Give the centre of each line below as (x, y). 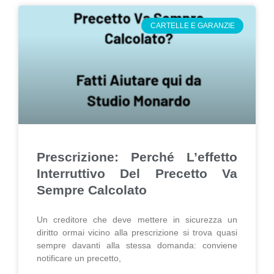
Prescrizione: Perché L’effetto (137, 157)
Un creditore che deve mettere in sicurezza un (137, 220)
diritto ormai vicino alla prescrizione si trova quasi (137, 232)
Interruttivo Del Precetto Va (137, 173)
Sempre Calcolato (92, 190)
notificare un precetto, (79, 258)
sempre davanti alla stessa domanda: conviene (137, 245)
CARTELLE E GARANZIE (192, 26)
